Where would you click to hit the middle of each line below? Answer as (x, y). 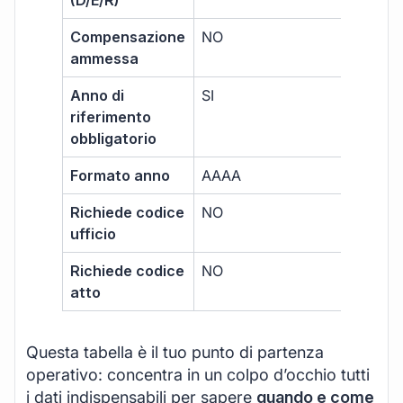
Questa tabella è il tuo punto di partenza (175, 353)
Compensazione (128, 37)
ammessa (105, 59)
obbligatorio (114, 139)
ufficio (94, 234)
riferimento (111, 117)
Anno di (98, 96)
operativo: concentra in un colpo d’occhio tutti (198, 375)
